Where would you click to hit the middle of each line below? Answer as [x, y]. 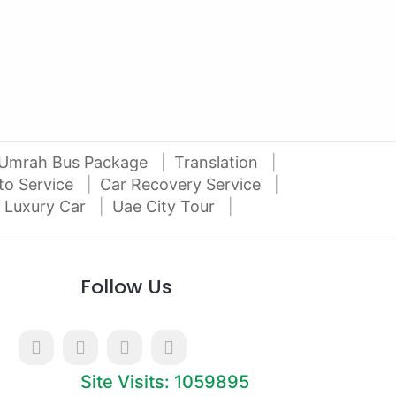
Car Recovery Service [183, 184]
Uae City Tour [166, 206]
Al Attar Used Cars [99, 40]
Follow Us [126, 287]
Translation [218, 162]
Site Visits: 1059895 [165, 382]
